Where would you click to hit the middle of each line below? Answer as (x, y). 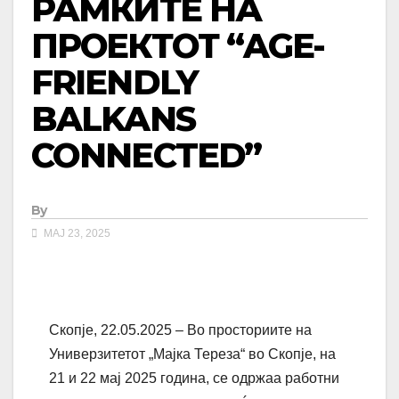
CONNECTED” (147, 155)
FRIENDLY (114, 82)
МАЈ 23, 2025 (76, 234)
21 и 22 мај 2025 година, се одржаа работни (194, 379)
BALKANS (113, 118)
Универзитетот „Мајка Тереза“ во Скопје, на (192, 354)
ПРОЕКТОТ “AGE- (178, 45)
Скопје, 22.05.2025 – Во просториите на (180, 330)
